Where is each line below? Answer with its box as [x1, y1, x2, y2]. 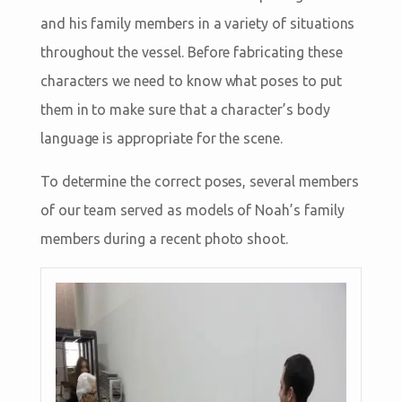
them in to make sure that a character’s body [39, 101, 330, 118]
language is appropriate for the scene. [39, 130, 283, 147]
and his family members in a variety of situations [39, 15, 355, 32]
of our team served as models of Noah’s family [39, 202, 345, 219]
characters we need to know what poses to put [39, 73, 342, 90]
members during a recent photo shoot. [39, 231, 289, 248]
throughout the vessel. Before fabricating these [39, 44, 343, 61]
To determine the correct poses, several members [39, 173, 359, 190]
